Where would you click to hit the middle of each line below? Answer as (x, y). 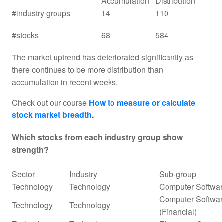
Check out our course (50, 102)
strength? (30, 149)
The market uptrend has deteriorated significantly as (103, 57)
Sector (23, 174)
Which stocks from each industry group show (97, 137)
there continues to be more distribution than (87, 69)
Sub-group (178, 174)
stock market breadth (52, 114)
